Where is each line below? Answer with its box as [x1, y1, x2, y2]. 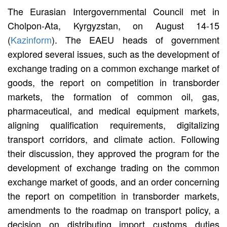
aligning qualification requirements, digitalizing [8, 118, 219, 131]
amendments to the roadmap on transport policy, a [8, 203, 219, 216]
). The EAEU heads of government [52, 32, 219, 46]
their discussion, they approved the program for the [8, 146, 219, 160]
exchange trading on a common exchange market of [8, 61, 219, 74]
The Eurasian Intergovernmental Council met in [8, 4, 219, 18]
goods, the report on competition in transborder [8, 75, 219, 89]
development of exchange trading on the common [8, 160, 219, 174]
